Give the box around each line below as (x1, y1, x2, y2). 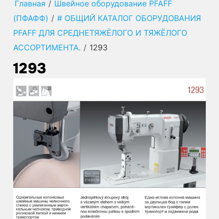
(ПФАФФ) (13, 13, 48, 23)
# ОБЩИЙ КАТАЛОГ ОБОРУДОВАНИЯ (57, 13, 201, 23)
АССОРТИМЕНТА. (13, 42, 81, 52)
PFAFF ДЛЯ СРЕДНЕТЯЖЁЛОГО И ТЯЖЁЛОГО (13, 27, 187, 38)
